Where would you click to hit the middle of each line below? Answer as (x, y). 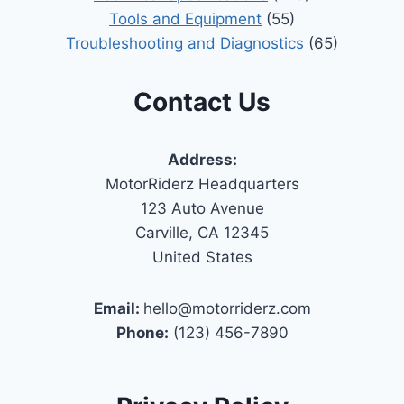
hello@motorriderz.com (227, 308)
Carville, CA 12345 (202, 232)
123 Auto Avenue (202, 208)
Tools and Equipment (185, 18)
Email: (118, 308)
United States (202, 257)
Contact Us (202, 101)
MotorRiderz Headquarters (202, 184)
